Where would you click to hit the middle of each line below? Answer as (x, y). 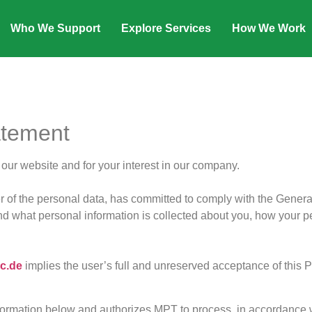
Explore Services (166, 29)
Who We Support (55, 29)
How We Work (268, 29)
